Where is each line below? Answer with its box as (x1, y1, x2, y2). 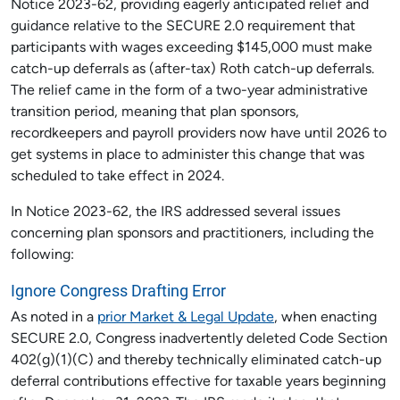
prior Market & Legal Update (97, 311, 274, 325)
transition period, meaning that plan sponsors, (11, 105, 299, 120)
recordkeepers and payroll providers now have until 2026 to (11, 127, 387, 141)
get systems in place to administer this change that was (11, 148, 364, 162)
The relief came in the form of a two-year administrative (11, 84, 368, 98)
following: (11, 248, 74, 262)
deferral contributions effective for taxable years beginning (11, 375, 386, 389)
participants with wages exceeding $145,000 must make (11, 41, 372, 55)
